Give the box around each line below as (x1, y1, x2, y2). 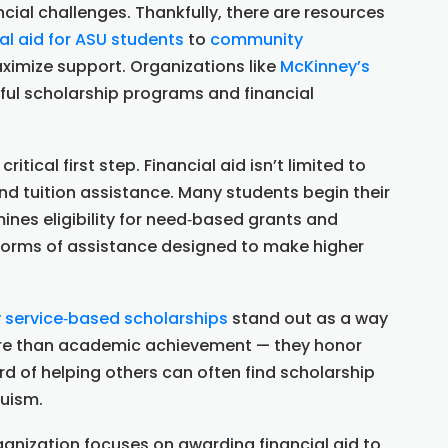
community (210, 28, 303, 52)
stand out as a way (228, 307, 388, 331)
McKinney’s (280, 55, 370, 79)
